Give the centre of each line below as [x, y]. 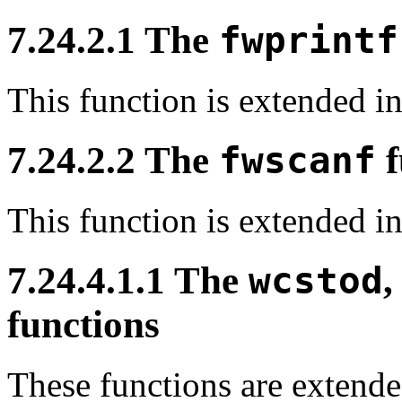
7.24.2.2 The [113, 161]
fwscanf [297, 161]
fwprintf [309, 41]
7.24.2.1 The [113, 40]
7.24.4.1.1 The [128, 281]
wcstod [316, 281]
